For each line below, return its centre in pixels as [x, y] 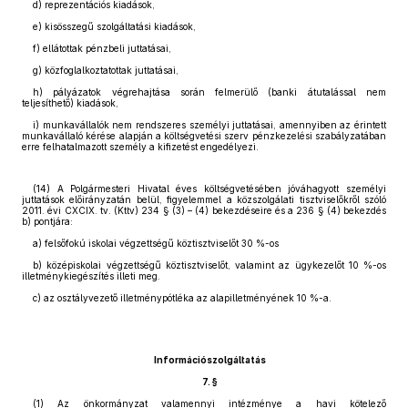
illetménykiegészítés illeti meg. [91, 276]
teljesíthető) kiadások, [70, 103]
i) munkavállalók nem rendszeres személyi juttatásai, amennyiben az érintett [209, 125]
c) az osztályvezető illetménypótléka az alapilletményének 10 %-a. [182, 298]
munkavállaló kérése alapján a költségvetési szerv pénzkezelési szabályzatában [204, 136]
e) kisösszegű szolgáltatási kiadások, [114, 26]
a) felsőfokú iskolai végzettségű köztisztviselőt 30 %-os [156, 243]
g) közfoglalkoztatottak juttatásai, [106, 70]
